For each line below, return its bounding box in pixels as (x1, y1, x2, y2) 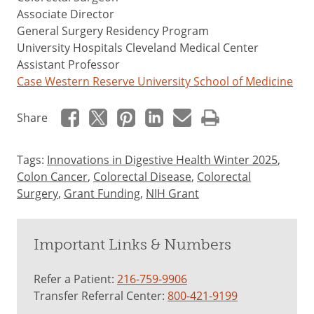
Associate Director (17, 6, 114, 22)
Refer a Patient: (34, 271, 117, 287)
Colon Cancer (17, 168, 88, 184)
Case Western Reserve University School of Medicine (17, 73, 293, 89)
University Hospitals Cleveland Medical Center (17, 39, 259, 55)
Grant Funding (64, 185, 140, 201)
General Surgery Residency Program (17, 22, 209, 39)
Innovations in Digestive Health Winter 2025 (47, 151, 278, 168)
